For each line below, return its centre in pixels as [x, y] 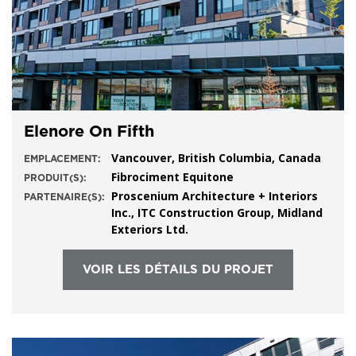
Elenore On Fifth [89, 132]
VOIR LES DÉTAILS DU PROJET [178, 270]
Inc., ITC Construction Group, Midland [217, 213]
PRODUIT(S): [55, 178]
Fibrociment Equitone [172, 177]
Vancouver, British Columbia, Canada [216, 158]
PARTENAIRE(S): [64, 197]
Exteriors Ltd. [153, 229]
